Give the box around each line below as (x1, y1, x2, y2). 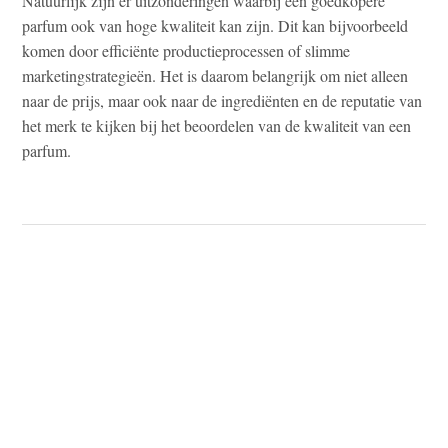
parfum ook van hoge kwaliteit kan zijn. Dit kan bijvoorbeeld (22, 14, 409, 36)
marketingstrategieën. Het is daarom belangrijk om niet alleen (22, 64, 409, 86)
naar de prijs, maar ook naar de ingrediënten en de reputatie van (22, 89, 423, 111)
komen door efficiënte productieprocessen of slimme (22, 39, 351, 61)
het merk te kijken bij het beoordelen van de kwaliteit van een (22, 114, 412, 136)
